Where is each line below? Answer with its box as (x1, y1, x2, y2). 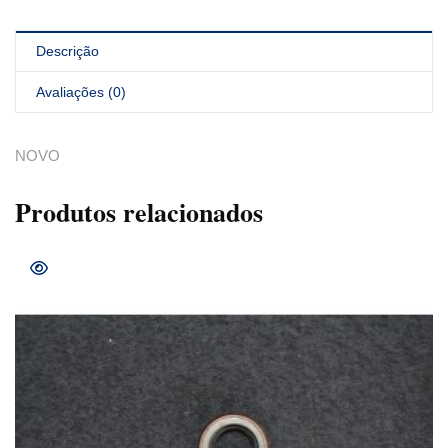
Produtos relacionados (15, 193, 263, 232)
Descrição (36, 43, 99, 60)
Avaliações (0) (36, 84, 126, 101)
